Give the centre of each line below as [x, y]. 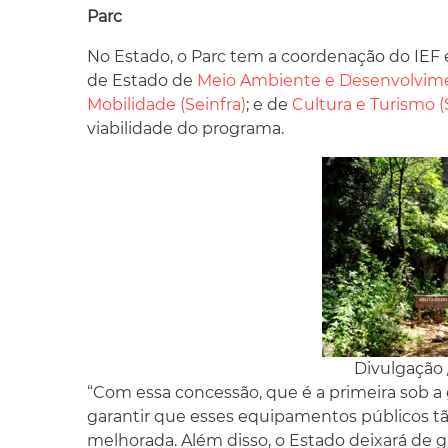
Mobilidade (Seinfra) [166, 105]
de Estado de [142, 81]
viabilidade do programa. [185, 129]
